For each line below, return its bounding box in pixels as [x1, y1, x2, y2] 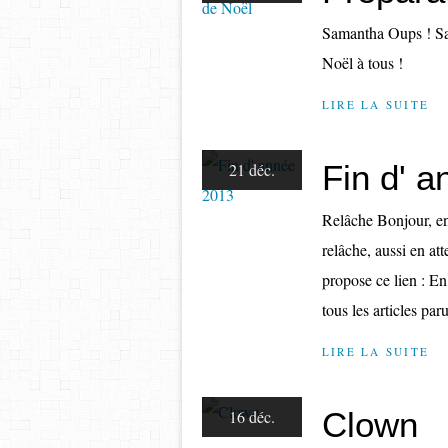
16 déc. [229, 406, 275, 427]
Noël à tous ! [322, 52, 403, 73]
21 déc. [229, 159, 275, 180]
